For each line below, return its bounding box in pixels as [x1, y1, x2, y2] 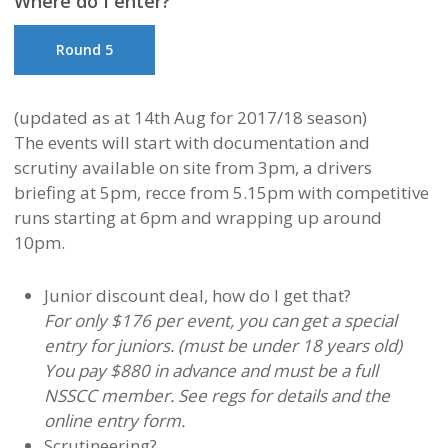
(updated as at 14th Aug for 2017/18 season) [13, 106, 367, 130]
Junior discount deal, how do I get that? [43, 284, 351, 308]
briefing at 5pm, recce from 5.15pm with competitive [13, 181, 429, 205]
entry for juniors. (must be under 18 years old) [43, 334, 402, 358]
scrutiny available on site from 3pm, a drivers [13, 156, 372, 180]
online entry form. [43, 409, 185, 433]
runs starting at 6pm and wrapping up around [13, 206, 382, 230]
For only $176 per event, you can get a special [43, 309, 397, 333]
